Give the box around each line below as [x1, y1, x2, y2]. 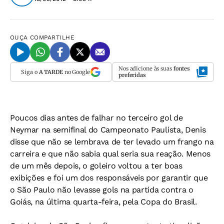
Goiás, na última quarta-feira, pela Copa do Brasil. [10, 197, 197, 206]
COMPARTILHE [30, 34, 75, 41]
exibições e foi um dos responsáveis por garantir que [10, 173, 208, 182]
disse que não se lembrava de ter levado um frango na [10, 137, 214, 146]
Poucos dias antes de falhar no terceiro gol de [10, 113, 183, 122]
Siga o [21, 68, 39, 75]
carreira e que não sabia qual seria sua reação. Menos [10, 149, 211, 158]
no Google [62, 68, 90, 75]
